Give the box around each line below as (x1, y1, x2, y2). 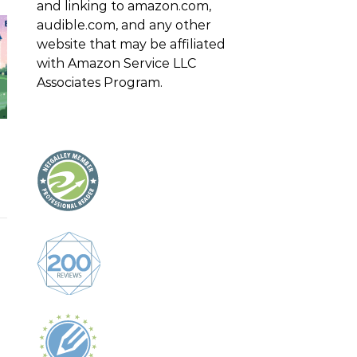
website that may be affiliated (37, 37, 226, 52)
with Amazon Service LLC (37, 56, 196, 71)
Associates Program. (37, 75, 163, 90)
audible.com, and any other (37, 18, 211, 33)
